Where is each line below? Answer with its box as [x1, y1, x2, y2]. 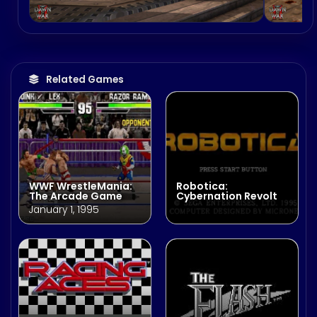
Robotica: [176, 179, 228, 194]
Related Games [46, 73, 124, 87]
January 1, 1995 [29, 203, 99, 217]
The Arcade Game [29, 189, 122, 204]
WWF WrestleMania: [29, 179, 132, 194]
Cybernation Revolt [176, 189, 277, 204]
